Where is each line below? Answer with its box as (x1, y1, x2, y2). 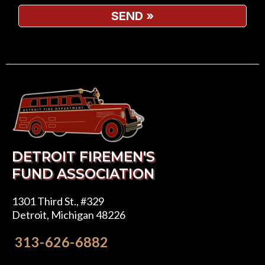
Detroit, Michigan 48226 (12, 208, 125, 222)
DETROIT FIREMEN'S (12, 148, 155, 166)
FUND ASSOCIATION (12, 166, 154, 183)
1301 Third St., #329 (12, 195, 104, 208)
